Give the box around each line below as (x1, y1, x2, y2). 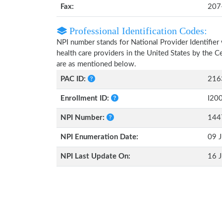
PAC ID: (60, 75, 88, 83)
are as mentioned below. (56, 60, 136, 68)
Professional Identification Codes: (67, 25, 207, 36)
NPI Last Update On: (60, 153, 130, 160)
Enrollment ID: (60, 95, 111, 102)
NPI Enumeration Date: (60, 133, 138, 141)
